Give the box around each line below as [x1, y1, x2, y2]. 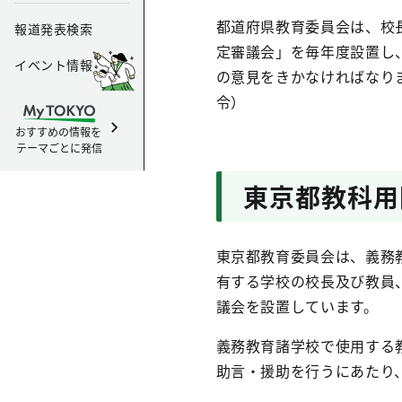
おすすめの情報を [14, 124, 104, 139]
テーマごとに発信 [16, 140, 102, 155]
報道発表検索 [14, 20, 93, 38]
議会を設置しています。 [215, 295, 379, 317]
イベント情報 [14, 56, 93, 74]
